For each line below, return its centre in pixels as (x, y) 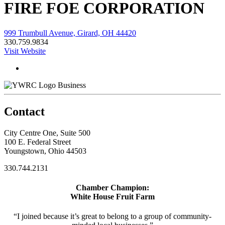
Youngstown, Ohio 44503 (45, 151)
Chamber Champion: (113, 187)
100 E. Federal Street (37, 142)
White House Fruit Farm (113, 196)
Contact (24, 111)
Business (72, 85)
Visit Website (25, 51)
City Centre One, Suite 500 (47, 133)
